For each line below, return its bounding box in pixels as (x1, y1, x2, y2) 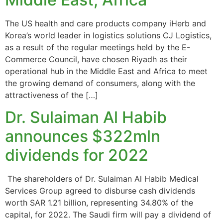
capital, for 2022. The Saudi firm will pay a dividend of (5, 210, 211, 220)
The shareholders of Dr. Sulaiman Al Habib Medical (5, 174, 199, 184)
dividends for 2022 (5, 145, 148, 165)
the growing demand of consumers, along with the (5, 78, 195, 88)
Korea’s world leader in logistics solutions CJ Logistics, (5, 30, 212, 40)
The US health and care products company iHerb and (5, 18, 206, 28)
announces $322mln (5, 126, 160, 146)
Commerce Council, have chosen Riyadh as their (5, 54, 187, 64)
